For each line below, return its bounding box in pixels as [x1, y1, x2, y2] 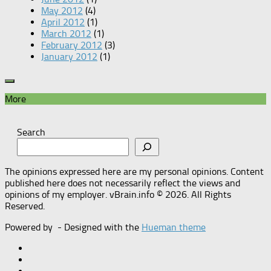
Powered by [5, 221, 55, 233]
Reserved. [5, 200, 45, 212]
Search [17, 126, 45, 139]
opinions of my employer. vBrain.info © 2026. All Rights [5, 189, 231, 201]
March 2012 [41, 28, 91, 40]
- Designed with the [55, 221, 142, 233]
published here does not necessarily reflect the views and [5, 177, 240, 189]
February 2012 [41, 39, 102, 51]
